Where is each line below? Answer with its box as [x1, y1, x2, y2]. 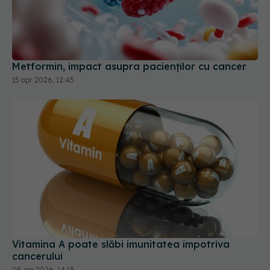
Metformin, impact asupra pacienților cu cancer [12, 60, 246, 73]
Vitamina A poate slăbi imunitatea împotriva [12, 237, 230, 250]
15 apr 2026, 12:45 [12, 75, 74, 85]
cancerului [12, 250, 63, 262]
